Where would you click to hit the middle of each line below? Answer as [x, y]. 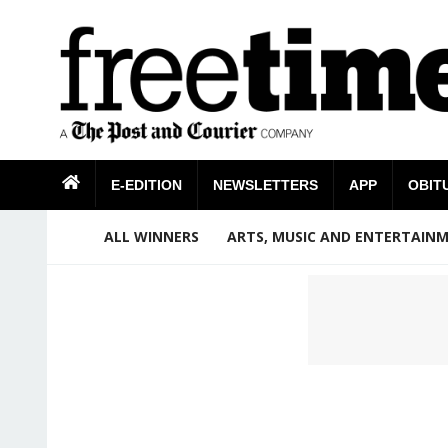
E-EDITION [146, 184]
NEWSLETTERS [265, 184]
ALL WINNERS [151, 236]
